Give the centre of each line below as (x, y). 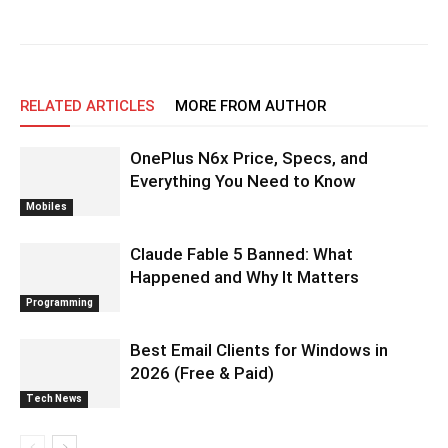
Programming (59, 302)
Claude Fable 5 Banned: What (241, 253)
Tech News (54, 398)
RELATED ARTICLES (87, 105)
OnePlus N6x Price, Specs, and (249, 157)
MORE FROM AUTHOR (250, 105)
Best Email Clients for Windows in (259, 349)
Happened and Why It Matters (244, 276)
